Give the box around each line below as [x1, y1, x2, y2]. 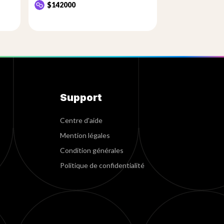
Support [59, 91, 102, 103]
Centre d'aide [59, 116, 102, 124]
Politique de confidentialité [59, 161, 144, 169]
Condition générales [59, 146, 123, 154]
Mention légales [59, 131, 110, 139]
